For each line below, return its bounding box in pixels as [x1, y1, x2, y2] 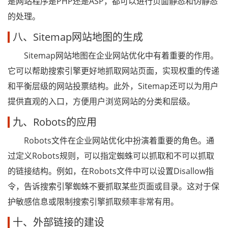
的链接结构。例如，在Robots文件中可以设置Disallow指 [8, 165, 214, 177]
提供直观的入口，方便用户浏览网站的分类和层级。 [8, 96, 195, 107]
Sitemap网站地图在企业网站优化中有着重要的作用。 [8, 50, 218, 61]
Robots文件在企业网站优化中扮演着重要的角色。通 [8, 135, 214, 146]
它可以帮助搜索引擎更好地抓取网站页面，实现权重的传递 [8, 65, 219, 76]
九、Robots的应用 [13, 115, 97, 129]
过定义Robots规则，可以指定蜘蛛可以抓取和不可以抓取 [8, 150, 214, 161]
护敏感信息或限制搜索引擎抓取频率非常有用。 [8, 196, 179, 207]
